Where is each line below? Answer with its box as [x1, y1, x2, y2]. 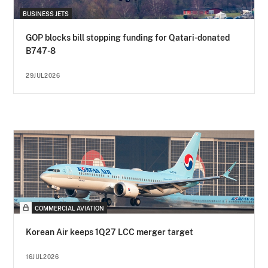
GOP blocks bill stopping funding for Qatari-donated [26, 33, 230, 43]
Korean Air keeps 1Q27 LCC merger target [26, 227, 194, 237]
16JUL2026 [26, 253, 59, 261]
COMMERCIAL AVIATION [35, 205, 105, 212]
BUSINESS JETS [23, 10, 69, 18]
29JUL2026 [26, 72, 60, 80]
